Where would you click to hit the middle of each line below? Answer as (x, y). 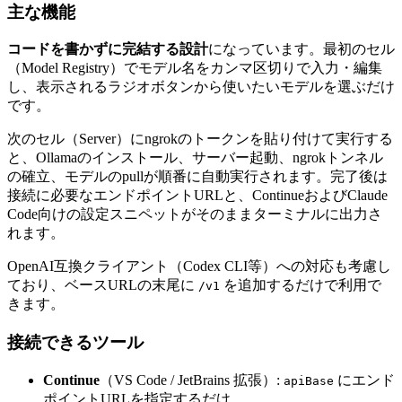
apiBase (309, 380)
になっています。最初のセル (301, 49)
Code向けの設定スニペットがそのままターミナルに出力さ (195, 214)
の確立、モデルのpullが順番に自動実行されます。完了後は (197, 177)
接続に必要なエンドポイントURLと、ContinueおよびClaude (197, 196)
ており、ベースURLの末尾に (103, 285)
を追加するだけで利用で (301, 285)
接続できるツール (75, 343)
